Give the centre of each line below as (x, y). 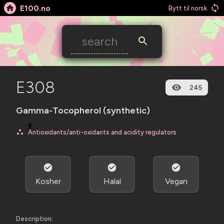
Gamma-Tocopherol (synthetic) (83, 110)
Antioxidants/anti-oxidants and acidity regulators (102, 132)
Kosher (48, 181)
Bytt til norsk (188, 8)
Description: (34, 219)
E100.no (35, 8)
